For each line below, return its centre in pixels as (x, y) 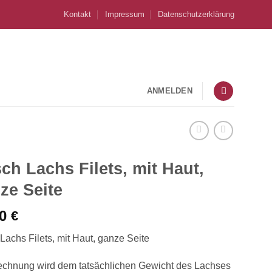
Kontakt (78, 14)
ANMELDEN (169, 91)
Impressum (124, 14)
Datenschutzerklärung (196, 14)
